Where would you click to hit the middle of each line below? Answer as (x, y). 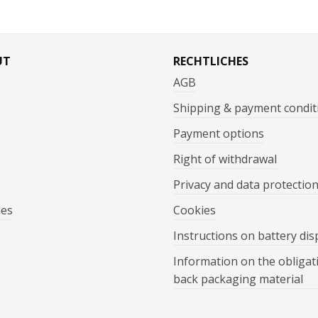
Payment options (219, 134)
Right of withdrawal (225, 159)
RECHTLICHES (211, 61)
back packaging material (238, 279)
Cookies (194, 210)
